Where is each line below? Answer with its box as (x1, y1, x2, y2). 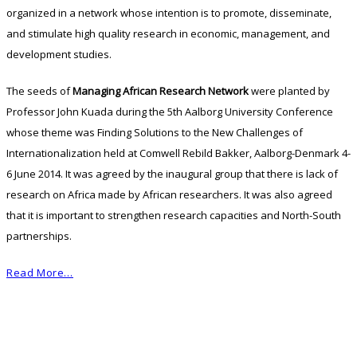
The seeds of (6, 84, 73, 99)
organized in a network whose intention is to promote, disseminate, (6, 6, 331, 21)
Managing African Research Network (73, 84, 249, 99)
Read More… (6, 265, 73, 280)
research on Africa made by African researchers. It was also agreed (6, 187, 332, 202)
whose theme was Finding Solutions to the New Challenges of (6, 125, 303, 140)
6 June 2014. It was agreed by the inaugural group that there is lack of (6, 167, 338, 182)
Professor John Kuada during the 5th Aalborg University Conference (6, 104, 333, 120)
